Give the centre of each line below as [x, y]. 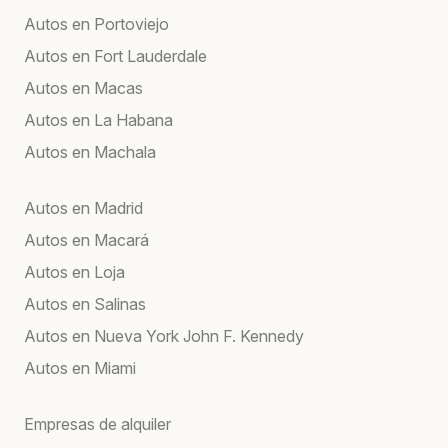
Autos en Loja [74, 271]
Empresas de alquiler [97, 423]
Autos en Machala [90, 151]
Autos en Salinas [85, 303]
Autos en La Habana [98, 119]
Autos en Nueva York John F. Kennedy [164, 335]
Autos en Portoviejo [96, 23]
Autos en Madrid [83, 207]
